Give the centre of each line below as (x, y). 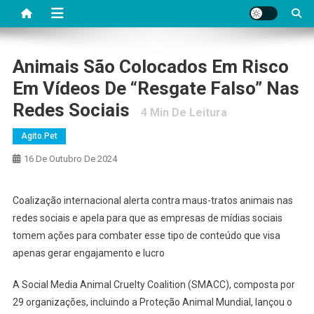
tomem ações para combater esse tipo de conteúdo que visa (146, 235)
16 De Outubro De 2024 (70, 158)
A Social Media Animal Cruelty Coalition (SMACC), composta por (153, 284)
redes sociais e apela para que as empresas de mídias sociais (147, 218)
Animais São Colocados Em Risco (150, 66)
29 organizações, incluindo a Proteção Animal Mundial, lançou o (152, 302)
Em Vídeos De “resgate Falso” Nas (156, 88)
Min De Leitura (187, 112)
